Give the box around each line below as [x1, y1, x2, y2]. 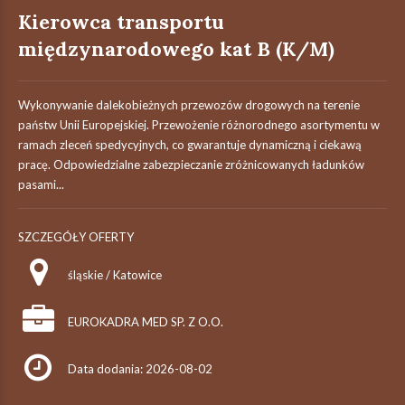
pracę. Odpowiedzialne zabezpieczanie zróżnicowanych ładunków [18, 157, 364, 172]
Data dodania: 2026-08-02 [68, 362, 212, 376]
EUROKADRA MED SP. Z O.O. [68, 315, 223, 329]
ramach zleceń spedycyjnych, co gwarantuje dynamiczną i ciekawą [18, 137, 362, 152]
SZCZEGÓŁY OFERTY [18, 230, 134, 244]
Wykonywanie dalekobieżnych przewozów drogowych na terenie [18, 98, 360, 112]
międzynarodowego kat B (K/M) [18, 36, 334, 61]
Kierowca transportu [18, 9, 224, 34]
